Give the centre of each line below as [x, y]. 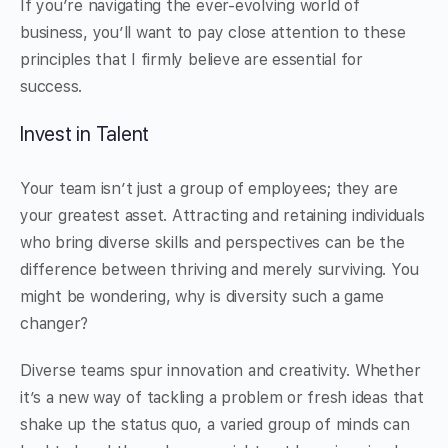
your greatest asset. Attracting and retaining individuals [222, 216]
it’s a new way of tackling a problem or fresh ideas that [222, 398]
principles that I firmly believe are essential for [192, 60]
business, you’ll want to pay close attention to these [213, 33]
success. [51, 87]
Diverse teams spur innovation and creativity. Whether [220, 371]
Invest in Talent [85, 134]
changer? [54, 324]
